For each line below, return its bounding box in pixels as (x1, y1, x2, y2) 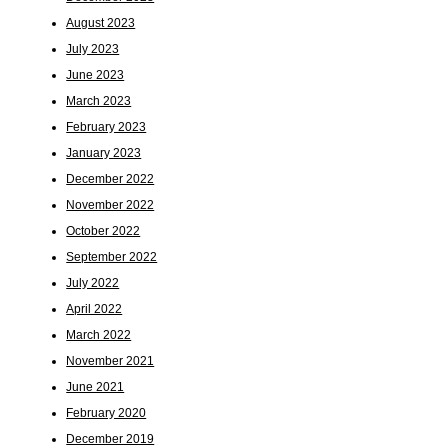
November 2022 (66, 198, 155, 213)
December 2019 (66, 431, 155, 446)
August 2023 (66, 16, 136, 31)
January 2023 (66, 146, 142, 161)
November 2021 (66, 353, 155, 368)
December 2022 (66, 172, 155, 187)
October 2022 (66, 224, 141, 239)
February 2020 (66, 405, 147, 420)
